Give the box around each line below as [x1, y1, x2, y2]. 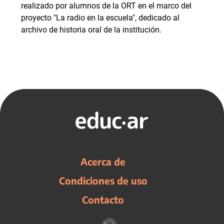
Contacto [82, 193, 124, 205]
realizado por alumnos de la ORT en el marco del [21, 1, 191, 10]
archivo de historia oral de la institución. [21, 25, 161, 34]
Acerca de [80, 155, 125, 167]
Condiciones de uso [58, 174, 147, 186]
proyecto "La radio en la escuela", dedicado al [21, 13, 179, 22]
